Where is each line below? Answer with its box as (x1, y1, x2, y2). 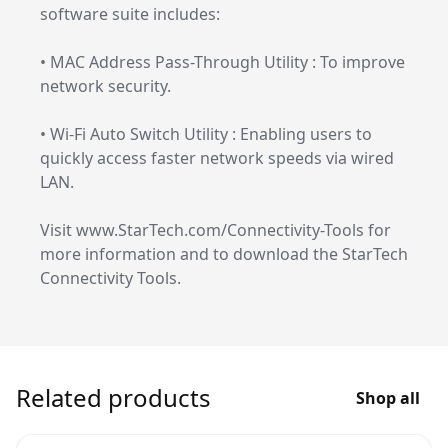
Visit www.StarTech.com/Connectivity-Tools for (40, 219, 391, 241)
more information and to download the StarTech (40, 243, 408, 265)
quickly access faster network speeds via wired (40, 147, 394, 169)
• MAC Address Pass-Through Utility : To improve (40, 51, 405, 73)
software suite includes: (40, 3, 220, 25)
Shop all (356, 387, 420, 409)
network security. (40, 75, 171, 97)
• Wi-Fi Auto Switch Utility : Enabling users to (40, 123, 372, 145)
